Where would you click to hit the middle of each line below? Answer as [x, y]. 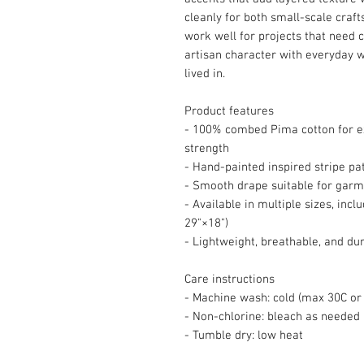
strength [207, 149]
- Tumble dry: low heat [244, 336]
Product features [229, 111]
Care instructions [230, 279]
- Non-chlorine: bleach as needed [272, 317]
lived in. [205, 74]
